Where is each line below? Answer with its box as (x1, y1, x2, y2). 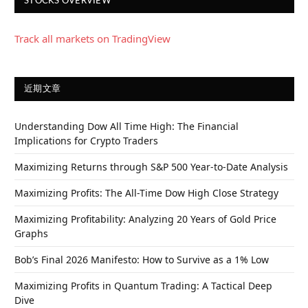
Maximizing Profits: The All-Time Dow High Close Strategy (14, 186, 278, 199)
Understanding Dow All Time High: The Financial (14, 119, 239, 133)
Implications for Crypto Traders (14, 133, 158, 147)
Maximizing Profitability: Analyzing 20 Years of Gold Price (14, 212, 276, 225)
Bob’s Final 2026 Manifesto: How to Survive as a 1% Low (14, 252, 269, 266)
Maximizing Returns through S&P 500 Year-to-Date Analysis (14, 159, 288, 173)
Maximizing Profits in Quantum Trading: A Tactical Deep (14, 278, 272, 292)
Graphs (14, 226, 48, 240)
